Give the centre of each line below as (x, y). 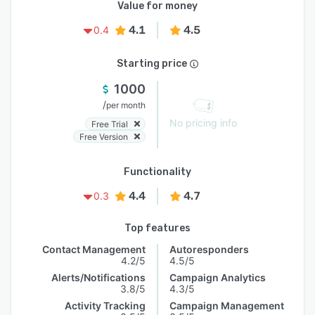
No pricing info (203, 123)
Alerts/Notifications (98, 277)
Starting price (152, 64)
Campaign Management (227, 306)
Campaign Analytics (218, 277)
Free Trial (110, 124)
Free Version (104, 136)
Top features (157, 228)
